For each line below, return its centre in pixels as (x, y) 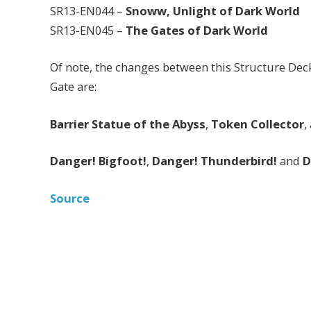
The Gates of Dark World (197, 30)
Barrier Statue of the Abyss (128, 124)
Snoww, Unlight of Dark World (213, 10)
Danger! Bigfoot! (98, 161)
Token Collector (258, 124)
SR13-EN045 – (88, 30)
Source (70, 198)
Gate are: (73, 87)
